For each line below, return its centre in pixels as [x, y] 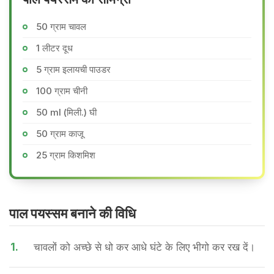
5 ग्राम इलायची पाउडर [73, 69]
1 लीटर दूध [54, 48]
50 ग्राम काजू [60, 134]
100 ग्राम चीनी [62, 91]
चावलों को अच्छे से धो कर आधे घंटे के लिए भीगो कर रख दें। [144, 247]
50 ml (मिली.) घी [66, 112]
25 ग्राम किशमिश [66, 155]
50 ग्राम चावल [61, 27]
